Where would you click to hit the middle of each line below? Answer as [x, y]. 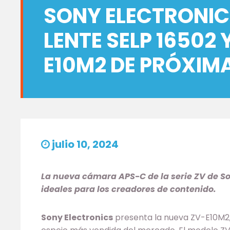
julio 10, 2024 [84, 144]
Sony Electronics [77, 217]
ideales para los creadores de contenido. [129, 189]
